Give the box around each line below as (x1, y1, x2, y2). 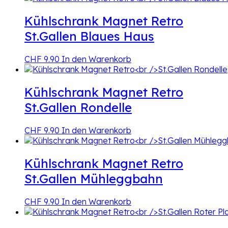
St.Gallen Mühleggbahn (24, 170, 163, 186)
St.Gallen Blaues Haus (24, 28, 154, 44)
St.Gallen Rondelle (24, 99, 132, 115)
